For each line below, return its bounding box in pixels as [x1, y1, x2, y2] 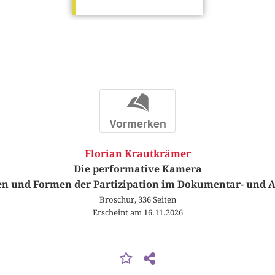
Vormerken [109, 115, 166, 131]
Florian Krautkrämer [84, 148, 191, 160]
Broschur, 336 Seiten [99, 195, 176, 205]
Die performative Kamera [73, 163, 202, 176]
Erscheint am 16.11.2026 [92, 207, 183, 218]
